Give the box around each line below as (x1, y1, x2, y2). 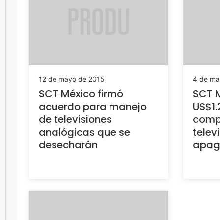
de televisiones (39, 112, 112, 126)
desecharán (39, 137, 98, 152)
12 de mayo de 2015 (39, 74, 105, 83)
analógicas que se (39, 125, 130, 139)
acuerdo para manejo (39, 99, 147, 113)
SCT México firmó (39, 86, 123, 101)
